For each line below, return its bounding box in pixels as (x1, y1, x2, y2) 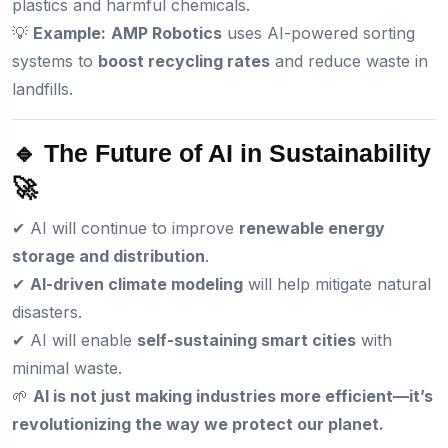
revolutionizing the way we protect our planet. (12, 413, 384, 434)
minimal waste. (12, 357, 122, 378)
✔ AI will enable (12, 329, 137, 350)
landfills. (12, 78, 73, 99)
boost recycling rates (98, 50, 270, 71)
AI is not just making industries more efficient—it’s (33, 385, 433, 406)
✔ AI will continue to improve (12, 217, 239, 238)
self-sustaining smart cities (137, 329, 356, 350)
